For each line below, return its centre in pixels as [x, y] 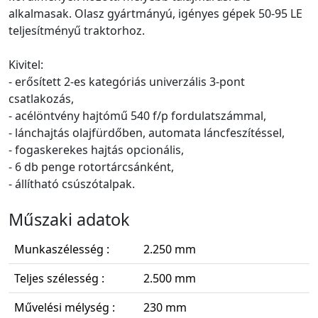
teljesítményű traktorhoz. [77, 30]
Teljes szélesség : [59, 278]
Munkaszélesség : [62, 249]
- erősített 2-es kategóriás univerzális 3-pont [127, 81]
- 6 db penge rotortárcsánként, [91, 166]
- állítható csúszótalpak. [72, 183]
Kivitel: [26, 64]
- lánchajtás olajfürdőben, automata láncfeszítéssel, [147, 132]
